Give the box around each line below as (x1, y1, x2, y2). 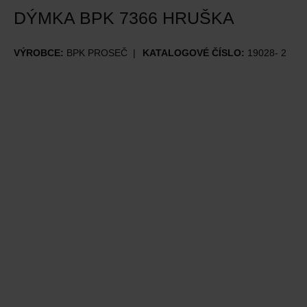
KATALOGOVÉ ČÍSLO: (143, 47, 247, 58)
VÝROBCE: (14, 47, 66, 58)
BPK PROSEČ (66, 47, 127, 58)
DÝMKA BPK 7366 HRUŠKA (14, 8, 234, 27)
